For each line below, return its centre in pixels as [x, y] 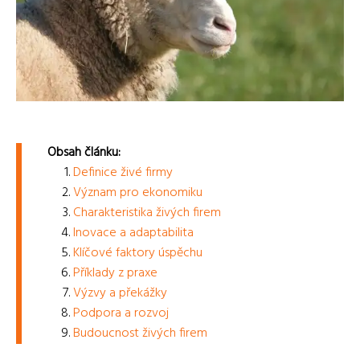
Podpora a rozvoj [121, 313]
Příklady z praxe [115, 273]
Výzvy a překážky [120, 293]
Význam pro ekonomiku [138, 192]
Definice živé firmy [123, 172]
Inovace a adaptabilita [133, 233]
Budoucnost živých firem [140, 333]
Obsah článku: [84, 152]
